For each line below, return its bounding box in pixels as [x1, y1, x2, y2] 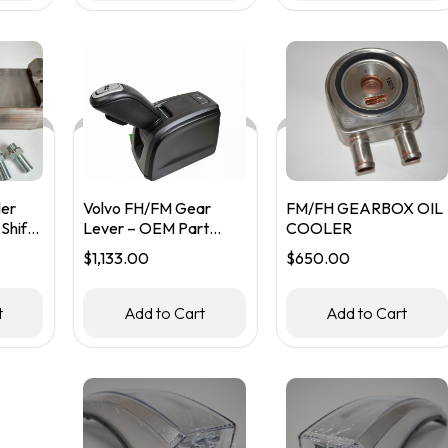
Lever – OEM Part [83, 218, 210, 238]
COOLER [285, 218, 352, 238]
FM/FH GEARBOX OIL [285, 198, 443, 218]
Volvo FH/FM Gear [83, 198, 212, 218]
